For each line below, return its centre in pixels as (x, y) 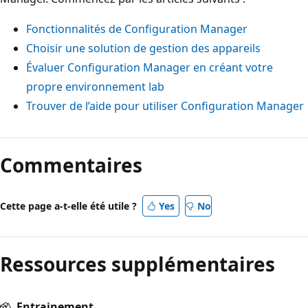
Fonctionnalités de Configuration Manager (137, 29)
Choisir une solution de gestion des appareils (143, 48)
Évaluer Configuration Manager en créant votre (150, 67)
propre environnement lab (95, 86)
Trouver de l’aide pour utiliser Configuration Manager (165, 106)
